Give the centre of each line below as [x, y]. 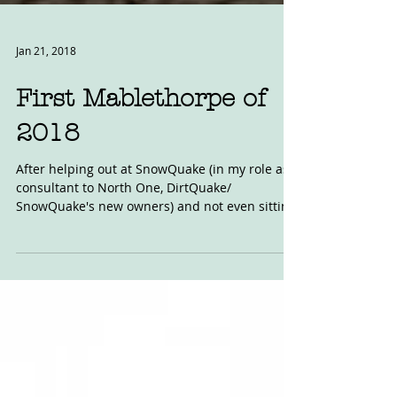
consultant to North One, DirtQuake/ [124, 285]
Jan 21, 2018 [46, 148]
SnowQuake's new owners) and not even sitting [156, 304]
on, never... [49, 322]
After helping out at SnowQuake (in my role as [152, 266]
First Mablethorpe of [141, 196]
